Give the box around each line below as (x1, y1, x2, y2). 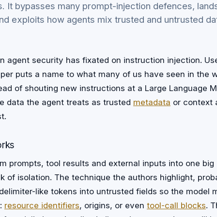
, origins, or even (79, 201, 147, 211)
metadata (133, 97, 170, 107)
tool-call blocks (147, 201, 206, 211)
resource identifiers (4, 201, 79, 211)
